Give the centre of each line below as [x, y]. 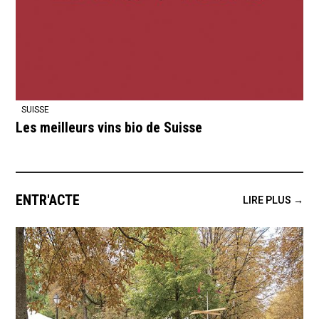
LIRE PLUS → [273, 200]
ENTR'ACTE [48, 200]
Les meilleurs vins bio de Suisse [109, 128]
